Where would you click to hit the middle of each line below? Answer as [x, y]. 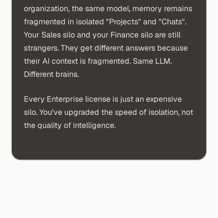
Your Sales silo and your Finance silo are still [102, 35]
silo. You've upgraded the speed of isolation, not [109, 112]
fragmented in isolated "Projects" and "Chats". [105, 22]
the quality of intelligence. [70, 125]
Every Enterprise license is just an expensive [103, 99]
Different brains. [51, 74]
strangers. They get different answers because [106, 48]
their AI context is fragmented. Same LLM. [98, 61]
